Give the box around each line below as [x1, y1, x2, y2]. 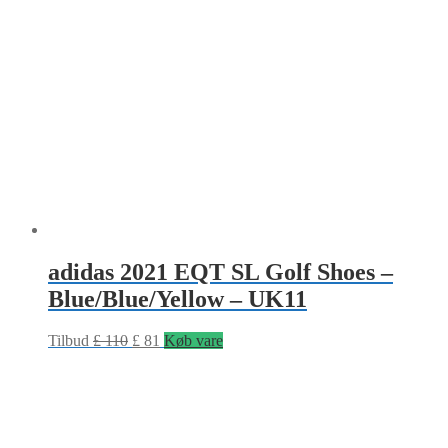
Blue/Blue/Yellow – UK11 [48, 285, 307, 312]
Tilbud [48, 332, 89, 350]
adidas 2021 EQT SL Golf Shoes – [48, 258, 393, 285]
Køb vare [164, 332, 223, 350]
